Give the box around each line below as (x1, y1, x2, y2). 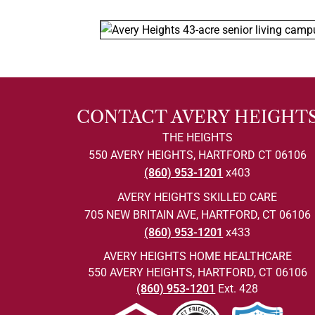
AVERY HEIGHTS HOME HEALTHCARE (103, 250, 292, 264)
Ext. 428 (215, 282, 259, 296)
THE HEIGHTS (162, 131, 233, 145)
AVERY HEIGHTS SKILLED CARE (117, 191, 278, 205)
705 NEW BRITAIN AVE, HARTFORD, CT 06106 (84, 208, 311, 222)
